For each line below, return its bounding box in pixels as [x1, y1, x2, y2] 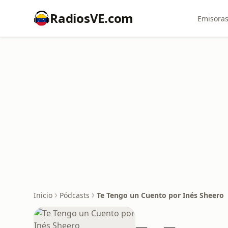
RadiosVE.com [50, 10, 134, 26]
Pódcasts [60, 190, 90, 200]
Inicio [34, 190, 52, 200]
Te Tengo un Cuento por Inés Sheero [97, 190, 224, 200]
